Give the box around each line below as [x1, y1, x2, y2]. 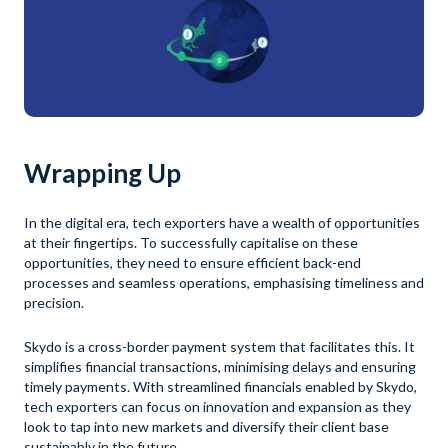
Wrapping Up [24, 156, 181, 189]
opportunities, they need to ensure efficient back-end [24, 253, 361, 271]
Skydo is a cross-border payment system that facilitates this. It [24, 337, 415, 355]
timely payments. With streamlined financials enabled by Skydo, [24, 377, 417, 395]
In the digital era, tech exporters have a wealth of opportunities [24, 213, 420, 231]
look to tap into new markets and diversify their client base [24, 417, 389, 435]
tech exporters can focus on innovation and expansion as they [24, 397, 411, 415]
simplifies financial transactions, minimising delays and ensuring [24, 357, 416, 375]
